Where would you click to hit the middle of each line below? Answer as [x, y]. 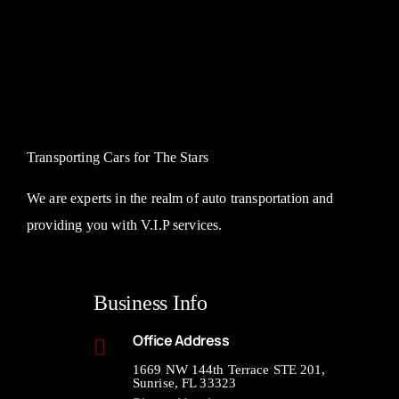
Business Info [150, 302]
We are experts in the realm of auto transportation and [180, 198]
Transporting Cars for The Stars [117, 157]
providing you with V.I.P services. [124, 224]
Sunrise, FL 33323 [184, 383]
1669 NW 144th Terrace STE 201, [229, 369]
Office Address [181, 340]
